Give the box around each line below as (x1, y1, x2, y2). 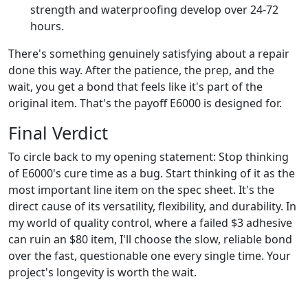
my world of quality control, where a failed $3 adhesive (8, 214, 292, 230)
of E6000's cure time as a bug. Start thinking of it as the (8, 165, 295, 181)
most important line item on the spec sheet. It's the (8, 181, 274, 197)
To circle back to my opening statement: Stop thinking (8, 148, 289, 164)
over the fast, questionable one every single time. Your (8, 247, 291, 263)
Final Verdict (8, 120, 108, 144)
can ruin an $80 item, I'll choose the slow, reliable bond (8, 231, 292, 247)
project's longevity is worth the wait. (8, 264, 197, 280)
